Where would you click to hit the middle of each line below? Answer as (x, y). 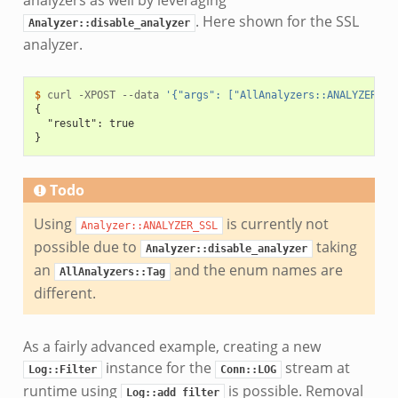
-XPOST (96, 96)
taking (334, 247)
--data (140, 96)
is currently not (275, 224)
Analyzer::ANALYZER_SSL (149, 226)
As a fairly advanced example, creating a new (171, 347)
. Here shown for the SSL (277, 22)
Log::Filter (62, 370)
